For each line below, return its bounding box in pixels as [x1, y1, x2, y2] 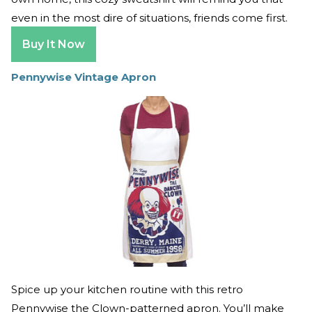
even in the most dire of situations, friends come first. [11, 10, 288, 24]
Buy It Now [22, 37, 85, 51]
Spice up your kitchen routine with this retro [11, 282, 243, 296]
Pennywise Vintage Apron [11, 70, 156, 84]
